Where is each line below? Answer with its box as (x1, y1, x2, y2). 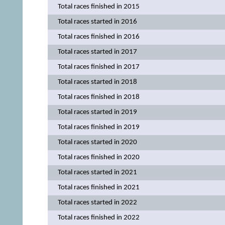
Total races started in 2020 (57, 138, 137, 146)
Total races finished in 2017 (57, 63, 140, 71)
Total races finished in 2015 (57, 3, 140, 11)
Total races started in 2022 (57, 198, 137, 206)
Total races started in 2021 (57, 168, 137, 176)
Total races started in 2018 (57, 78, 137, 86)
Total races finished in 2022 (57, 213, 140, 221)
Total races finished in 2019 (57, 123, 140, 131)
